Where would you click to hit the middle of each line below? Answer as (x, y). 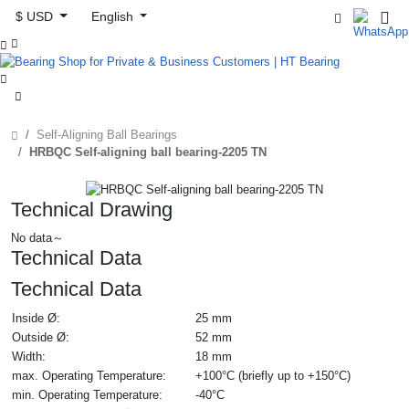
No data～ (37, 237)
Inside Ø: (36, 318)
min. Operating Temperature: (87, 394)
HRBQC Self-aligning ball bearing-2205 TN (148, 152)
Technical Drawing (92, 209)
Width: (29, 356)
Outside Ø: (41, 337)
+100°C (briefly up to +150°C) (273, 375)
